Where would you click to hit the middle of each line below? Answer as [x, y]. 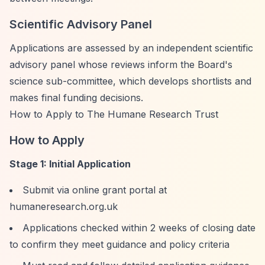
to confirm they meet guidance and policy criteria [119, 244]
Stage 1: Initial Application [70, 164]
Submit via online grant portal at [95, 190]
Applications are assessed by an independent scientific [131, 48]
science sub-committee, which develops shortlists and [130, 81]
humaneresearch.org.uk [64, 206]
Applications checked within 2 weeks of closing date [139, 228]
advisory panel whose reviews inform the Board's [121, 64]
